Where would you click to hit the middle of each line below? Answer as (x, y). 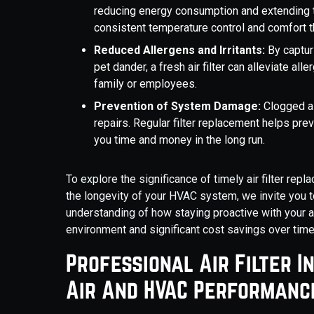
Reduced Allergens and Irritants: (180, 50)
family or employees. (146, 83)
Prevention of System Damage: (178, 106)
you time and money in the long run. (180, 139)
